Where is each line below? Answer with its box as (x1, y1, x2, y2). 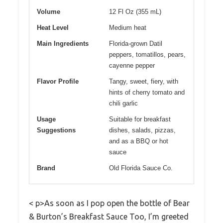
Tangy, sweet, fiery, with (109, 77, 178, 85)
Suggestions (37, 126, 76, 134)
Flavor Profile (37, 77, 79, 85)
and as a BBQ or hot (109, 137, 168, 145)
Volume (37, 7, 60, 15)
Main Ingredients (37, 39, 89, 47)
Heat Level (37, 23, 69, 31)
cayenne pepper (109, 61, 155, 69)
